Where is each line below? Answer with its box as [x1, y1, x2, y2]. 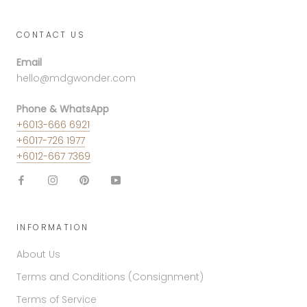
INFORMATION [16, 221, 89, 234]
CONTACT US [16, 28, 85, 40]
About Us [16, 247, 60, 262]
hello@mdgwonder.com [16, 71, 136, 85]
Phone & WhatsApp [16, 102, 109, 116]
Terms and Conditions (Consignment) [16, 270, 204, 284]
